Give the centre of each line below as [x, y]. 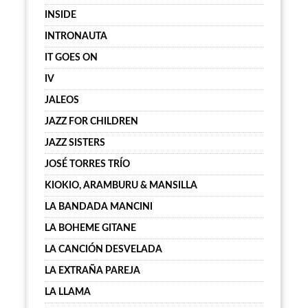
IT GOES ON [71, 58]
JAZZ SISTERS [75, 143]
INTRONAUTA [76, 36]
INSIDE [60, 15]
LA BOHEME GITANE [90, 228]
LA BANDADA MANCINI [99, 207]
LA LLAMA [68, 292]
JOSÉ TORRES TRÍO [87, 164]
